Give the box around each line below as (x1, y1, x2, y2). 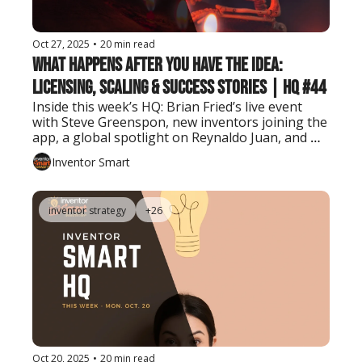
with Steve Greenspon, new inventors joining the (32, 113, 327, 132)
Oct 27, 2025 (32, 37, 90, 52)
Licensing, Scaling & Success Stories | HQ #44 (32, 76, 326, 100)
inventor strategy (48, 204, 126, 218)
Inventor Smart (52, 154, 130, 170)
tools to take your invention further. (32, 144, 251, 162)
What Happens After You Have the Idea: (32, 53, 283, 78)
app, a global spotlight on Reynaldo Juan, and (32, 128, 307, 147)
